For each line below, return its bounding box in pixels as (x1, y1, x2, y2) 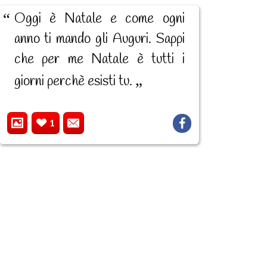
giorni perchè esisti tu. (14, 73, 135, 91)
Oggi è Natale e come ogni (14, 10, 185, 29)
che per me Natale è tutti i (14, 51, 185, 69)
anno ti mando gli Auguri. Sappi (14, 30, 185, 49)
